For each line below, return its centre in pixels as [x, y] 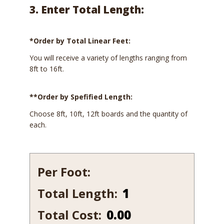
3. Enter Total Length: [87, 10]
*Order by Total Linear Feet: [80, 41]
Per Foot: [64, 172]
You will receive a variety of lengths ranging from [108, 58]
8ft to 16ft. [47, 69]
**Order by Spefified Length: [81, 97]
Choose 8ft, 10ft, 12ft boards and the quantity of [108, 114]
